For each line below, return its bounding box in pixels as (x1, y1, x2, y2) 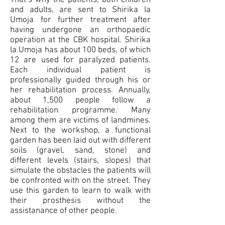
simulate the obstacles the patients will (10, 166, 151, 176)
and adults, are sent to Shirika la (10, 5, 151, 15)
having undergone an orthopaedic (10, 25, 151, 35)
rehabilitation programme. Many (10, 105, 151, 116)
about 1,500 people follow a (10, 95, 151, 105)
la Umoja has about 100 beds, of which (10, 45, 151, 55)
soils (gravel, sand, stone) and (10, 146, 151, 156)
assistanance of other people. (10, 206, 117, 216)
